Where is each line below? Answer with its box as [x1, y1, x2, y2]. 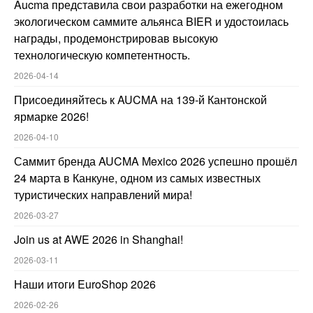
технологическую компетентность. [14, 46, 190, 63]
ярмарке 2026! [14, 108, 89, 125]
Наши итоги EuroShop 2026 [14, 276, 156, 293]
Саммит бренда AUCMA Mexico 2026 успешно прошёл [14, 153, 297, 170]
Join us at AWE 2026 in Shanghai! [14, 231, 183, 248]
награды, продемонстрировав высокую [14, 29, 218, 46]
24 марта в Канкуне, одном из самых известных [14, 170, 261, 187]
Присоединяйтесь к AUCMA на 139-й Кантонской [14, 92, 267, 108]
